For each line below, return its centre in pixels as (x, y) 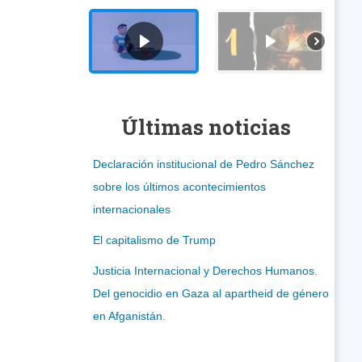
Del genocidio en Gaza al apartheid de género (211, 293)
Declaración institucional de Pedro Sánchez (204, 164)
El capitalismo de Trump (155, 240)
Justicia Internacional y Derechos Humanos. (206, 270)
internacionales (132, 209)
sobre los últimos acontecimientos (180, 186)
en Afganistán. (130, 316)
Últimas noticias (206, 126)
